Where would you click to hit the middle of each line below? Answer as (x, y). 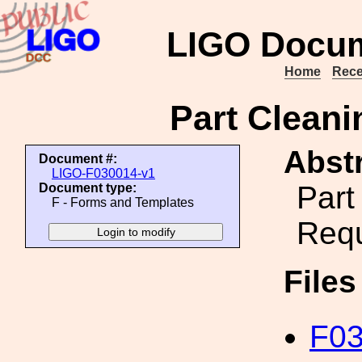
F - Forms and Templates (123, 202)
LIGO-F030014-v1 (103, 173)
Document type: (88, 188)
